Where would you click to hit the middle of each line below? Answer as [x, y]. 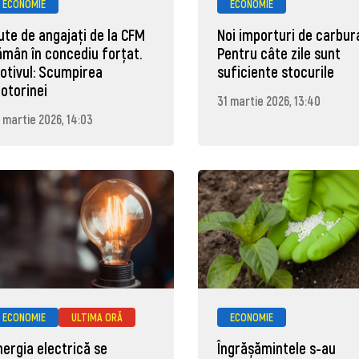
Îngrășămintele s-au [277, 348]
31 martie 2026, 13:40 [269, 101]
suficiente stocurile [276, 72]
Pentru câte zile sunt [279, 54]
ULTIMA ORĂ [97, 317]
